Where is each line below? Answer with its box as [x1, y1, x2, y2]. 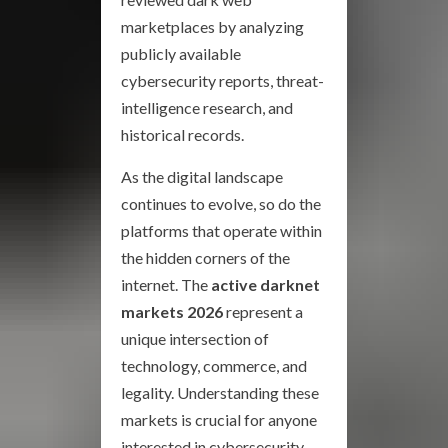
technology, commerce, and [121, 356, 307, 376]
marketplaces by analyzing [121, 17, 304, 37]
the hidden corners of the [121, 248, 290, 268]
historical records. [121, 125, 244, 145]
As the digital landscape [121, 167, 283, 187]
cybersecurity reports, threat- [121, 71, 324, 91]
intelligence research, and [121, 98, 293, 118]
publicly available [121, 44, 241, 64]
